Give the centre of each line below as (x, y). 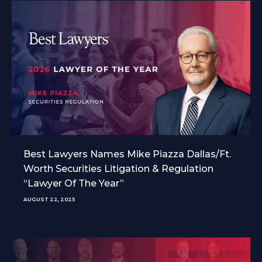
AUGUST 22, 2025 (49, 199)
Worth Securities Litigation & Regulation (118, 168)
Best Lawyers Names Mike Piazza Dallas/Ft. (127, 154)
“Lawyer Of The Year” (74, 183)
